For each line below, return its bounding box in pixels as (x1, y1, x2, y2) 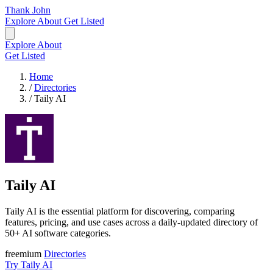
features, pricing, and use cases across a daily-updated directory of (5, 216, 258, 227)
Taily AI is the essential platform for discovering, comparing (5, 205, 235, 216)
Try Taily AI (5, 259, 52, 270)
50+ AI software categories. (5, 227, 111, 238)
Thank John (5, 5, 51, 15)
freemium (5, 248, 44, 259)
